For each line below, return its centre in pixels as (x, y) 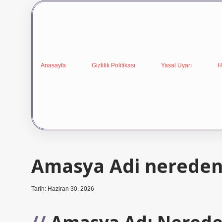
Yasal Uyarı (176, 65)
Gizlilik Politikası (113, 65)
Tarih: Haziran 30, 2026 (63, 189)
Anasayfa (53, 65)
